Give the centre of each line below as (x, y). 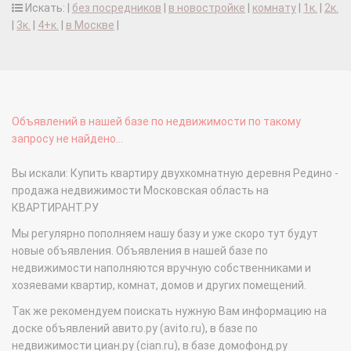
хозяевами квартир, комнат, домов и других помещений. (159, 286)
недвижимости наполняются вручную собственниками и (161, 268)
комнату (274, 8)
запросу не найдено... (67, 139)
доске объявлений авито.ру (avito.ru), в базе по (135, 329)
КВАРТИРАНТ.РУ (55, 208)
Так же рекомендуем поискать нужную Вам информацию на (169, 311)
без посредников (117, 8)
